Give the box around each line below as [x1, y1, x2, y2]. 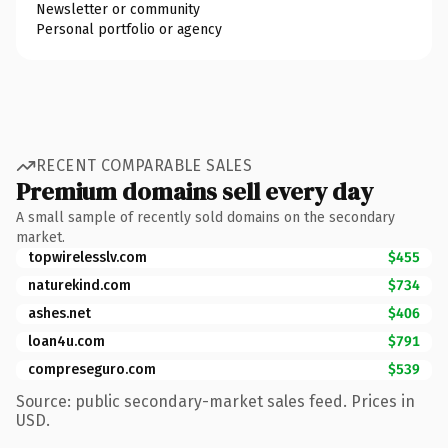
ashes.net [28, 304, 91, 322]
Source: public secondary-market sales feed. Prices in [16, 391, 415, 411]
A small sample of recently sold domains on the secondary [16, 208, 395, 226]
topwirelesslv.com [28, 248, 147, 266]
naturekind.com [28, 276, 131, 294]
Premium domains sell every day [16, 174, 373, 208]
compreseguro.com [28, 360, 156, 378]
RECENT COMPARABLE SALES [36, 156, 253, 175]
